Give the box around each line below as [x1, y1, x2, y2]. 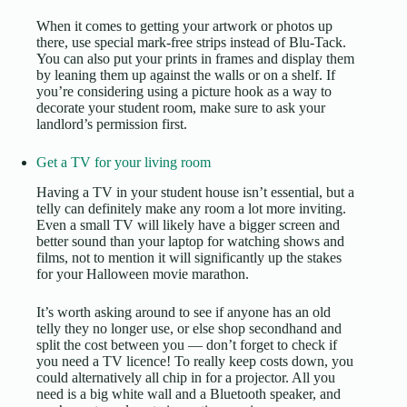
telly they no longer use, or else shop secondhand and [36, 320, 342, 336]
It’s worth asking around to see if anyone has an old [36, 303, 331, 320]
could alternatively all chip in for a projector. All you [36, 369, 335, 385]
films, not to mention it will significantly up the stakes [36, 249, 342, 265]
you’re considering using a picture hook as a [36, 83, 293, 99]
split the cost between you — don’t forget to [36, 336, 292, 352]
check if [292, 336, 337, 352]
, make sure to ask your [193, 99, 325, 115]
